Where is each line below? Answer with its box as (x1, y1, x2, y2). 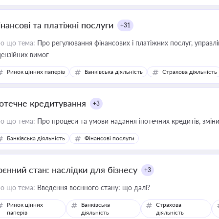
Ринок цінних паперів (7, 68, 65, 75)
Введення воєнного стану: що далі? (35, 183, 150, 192)
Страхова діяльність (162, 68, 217, 75)
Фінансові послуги (85, 134, 134, 142)
